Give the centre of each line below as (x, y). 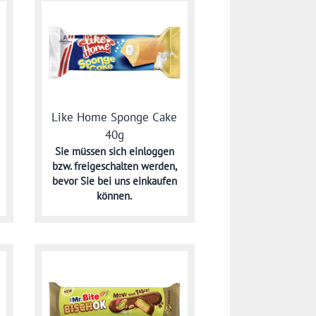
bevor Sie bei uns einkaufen (114, 181)
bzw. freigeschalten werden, (114, 166)
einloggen (151, 152)
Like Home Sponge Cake (115, 117)
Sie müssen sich (92, 152)
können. (115, 196)
